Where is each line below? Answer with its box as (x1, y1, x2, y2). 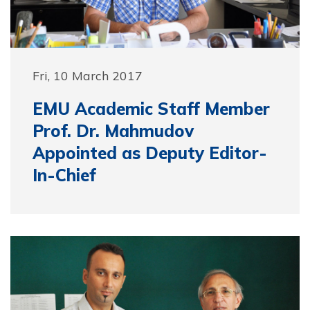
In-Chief (33, 164, 96, 185)
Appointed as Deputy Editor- (33, 142, 267, 163)
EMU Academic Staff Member (33, 98, 270, 119)
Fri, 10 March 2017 (33, 67, 143, 83)
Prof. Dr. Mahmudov (33, 120, 194, 141)
